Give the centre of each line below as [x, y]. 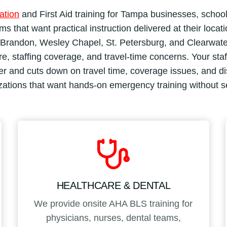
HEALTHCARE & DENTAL [113, 185]
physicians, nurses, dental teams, [113, 218]
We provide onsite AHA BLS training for [113, 203]
